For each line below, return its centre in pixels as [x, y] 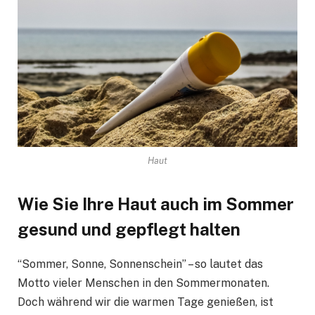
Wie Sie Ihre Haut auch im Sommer [156, 204]
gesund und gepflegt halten [131, 230]
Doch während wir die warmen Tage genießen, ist [146, 302]
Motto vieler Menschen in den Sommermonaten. [143, 283]
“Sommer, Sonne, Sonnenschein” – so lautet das [140, 264]
